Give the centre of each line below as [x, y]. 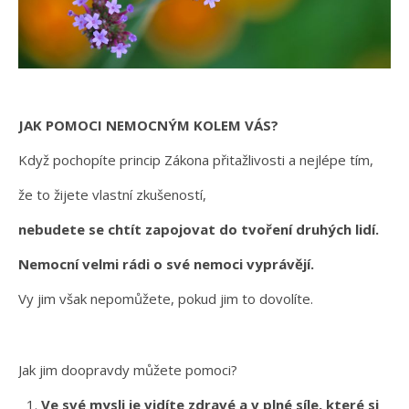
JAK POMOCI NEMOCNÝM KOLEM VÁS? [148, 125]
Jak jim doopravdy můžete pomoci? [128, 369]
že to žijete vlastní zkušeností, [114, 194]
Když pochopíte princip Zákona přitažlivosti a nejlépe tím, [198, 159]
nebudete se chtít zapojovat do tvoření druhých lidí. [199, 229]
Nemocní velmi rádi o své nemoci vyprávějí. [166, 263]
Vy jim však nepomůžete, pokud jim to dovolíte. [166, 298]
